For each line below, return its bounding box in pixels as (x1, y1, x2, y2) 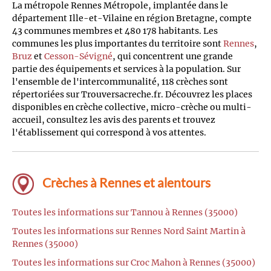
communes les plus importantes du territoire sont (12, 38, 223, 49)
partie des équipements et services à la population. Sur (12, 63, 241, 74)
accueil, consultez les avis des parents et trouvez (12, 114, 215, 125)
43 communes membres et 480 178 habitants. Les (12, 25, 218, 36)
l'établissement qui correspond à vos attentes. (12, 126, 206, 138)
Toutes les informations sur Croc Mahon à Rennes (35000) (12, 256, 255, 268)
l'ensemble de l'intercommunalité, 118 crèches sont (12, 76, 228, 87)
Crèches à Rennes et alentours (40, 174, 211, 190)
